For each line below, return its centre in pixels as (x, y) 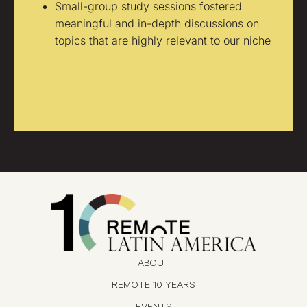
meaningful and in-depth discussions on (157, 23)
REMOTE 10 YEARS (153, 286)
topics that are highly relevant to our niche (163, 40)
